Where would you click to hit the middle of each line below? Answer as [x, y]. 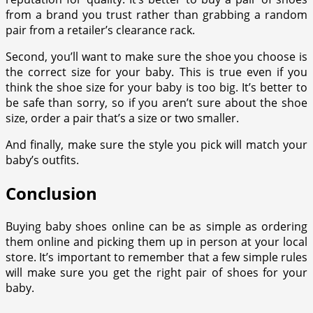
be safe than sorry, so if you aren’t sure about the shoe [156, 103]
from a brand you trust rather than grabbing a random [156, 15]
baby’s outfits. [42, 160]
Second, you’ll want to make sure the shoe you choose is [156, 57]
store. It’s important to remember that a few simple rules [156, 257]
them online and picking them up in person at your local [156, 242]
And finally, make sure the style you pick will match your [156, 145]
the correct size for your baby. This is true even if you [156, 72]
